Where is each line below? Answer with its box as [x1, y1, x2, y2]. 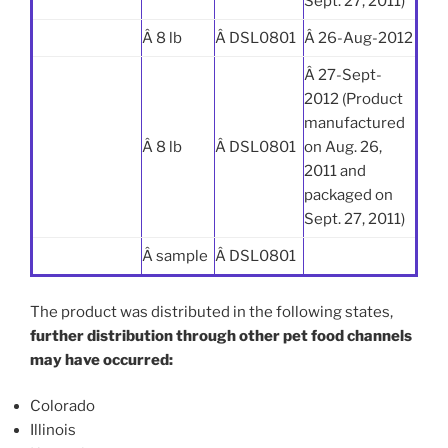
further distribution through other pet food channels [30, 326, 412, 345]
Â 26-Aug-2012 [304, 29, 413, 48]
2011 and [304, 162, 366, 181]
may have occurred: [30, 350, 173, 369]
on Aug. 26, [304, 138, 382, 157]
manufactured [304, 114, 405, 133]
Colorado [30, 397, 95, 416]
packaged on [304, 186, 393, 205]
